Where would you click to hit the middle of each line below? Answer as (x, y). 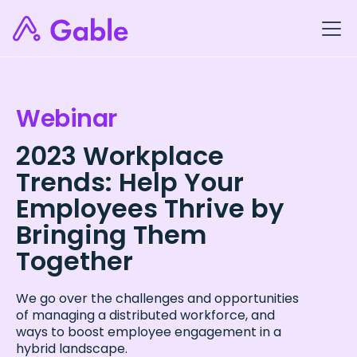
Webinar (67, 119)
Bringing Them (111, 235)
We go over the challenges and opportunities (157, 298)
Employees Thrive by (150, 208)
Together (75, 261)
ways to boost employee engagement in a (149, 332)
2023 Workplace (120, 156)
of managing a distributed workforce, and (145, 315)
